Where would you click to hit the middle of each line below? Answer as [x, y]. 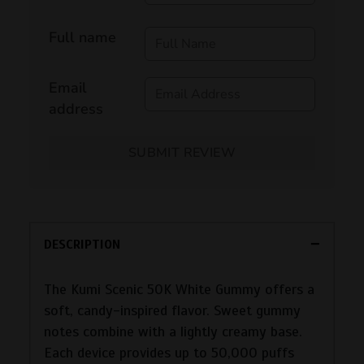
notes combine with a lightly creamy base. [173, 331]
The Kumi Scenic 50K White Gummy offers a [179, 289]
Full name [82, 37]
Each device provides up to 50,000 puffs [169, 352]
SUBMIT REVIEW [182, 152]
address [76, 108]
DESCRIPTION [82, 244]
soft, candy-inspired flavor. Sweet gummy [172, 310]
